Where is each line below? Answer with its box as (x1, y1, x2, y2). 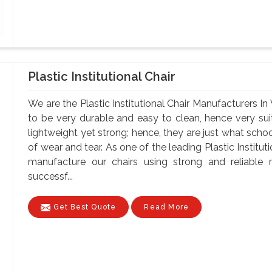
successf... (28, 170, 73, 182)
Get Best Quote (50, 202, 117, 211)
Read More (144, 202, 189, 211)
